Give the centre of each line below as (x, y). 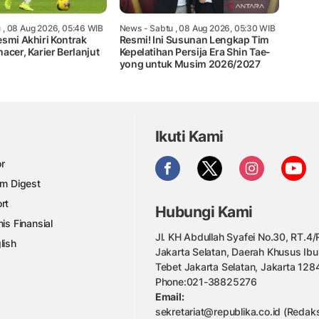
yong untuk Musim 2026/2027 (190, 64)
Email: (169, 296)
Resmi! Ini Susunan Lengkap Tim (194, 40)
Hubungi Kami (204, 212)
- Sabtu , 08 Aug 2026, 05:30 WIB (208, 28)
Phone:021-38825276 (206, 281)
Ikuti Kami (189, 136)
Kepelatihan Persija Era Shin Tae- (195, 52)
